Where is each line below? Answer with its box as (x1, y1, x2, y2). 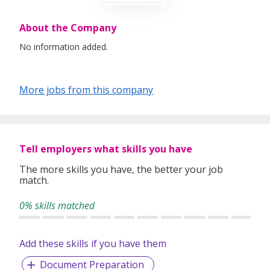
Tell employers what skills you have (19, 142, 192, 156)
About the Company (19, 21, 116, 35)
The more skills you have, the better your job (19, 163, 223, 177)
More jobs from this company (19, 83, 153, 97)
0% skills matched (19, 199, 95, 213)
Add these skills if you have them (19, 237, 166, 251)
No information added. (19, 41, 108, 53)
